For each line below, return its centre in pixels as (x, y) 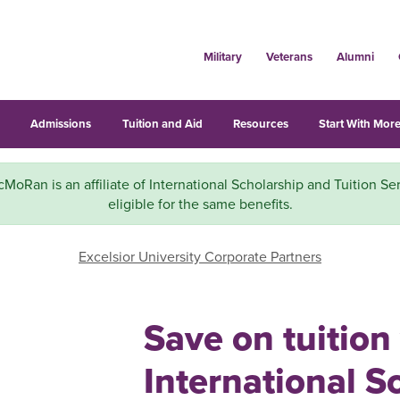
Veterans (289, 57)
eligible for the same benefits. (200, 204)
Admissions (61, 124)
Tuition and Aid (162, 124)
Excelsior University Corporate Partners (200, 256)
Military (222, 57)
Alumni (355, 57)
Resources (260, 124)
